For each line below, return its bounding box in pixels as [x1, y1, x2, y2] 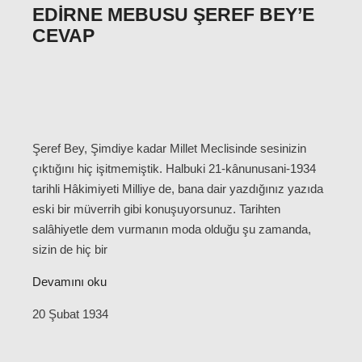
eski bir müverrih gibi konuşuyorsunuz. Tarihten [32, 202, 280, 217]
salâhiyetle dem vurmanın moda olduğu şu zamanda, [32, 222, 311, 237]
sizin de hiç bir [32, 242, 107, 257]
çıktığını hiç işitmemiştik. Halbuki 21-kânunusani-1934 [32, 162, 316, 176]
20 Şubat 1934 [32, 307, 108, 322]
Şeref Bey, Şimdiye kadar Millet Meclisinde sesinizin [32, 141, 306, 156]
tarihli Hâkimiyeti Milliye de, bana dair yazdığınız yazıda [32, 182, 323, 196]
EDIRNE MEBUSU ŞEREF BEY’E [32, 4, 314, 25]
